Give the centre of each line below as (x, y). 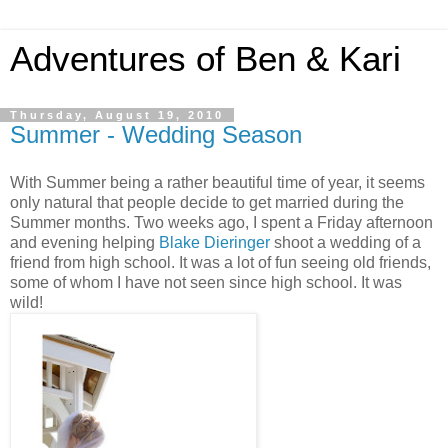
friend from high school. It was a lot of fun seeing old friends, (220, 262)
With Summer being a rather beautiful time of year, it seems (217, 182)
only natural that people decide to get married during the (207, 202)
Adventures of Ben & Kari (205, 59)
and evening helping (84, 242)
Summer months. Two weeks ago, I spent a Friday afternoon (221, 222)
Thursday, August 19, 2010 (117, 115)
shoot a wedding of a (345, 242)
